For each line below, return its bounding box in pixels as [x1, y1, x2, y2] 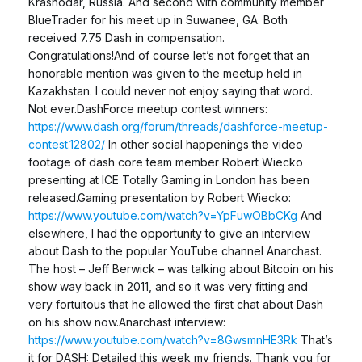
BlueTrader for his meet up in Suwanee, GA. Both [28, 12, 288, 27]
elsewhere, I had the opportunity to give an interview [28, 225, 310, 240]
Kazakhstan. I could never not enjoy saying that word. [28, 83, 313, 98]
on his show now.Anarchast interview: [28, 314, 225, 329]
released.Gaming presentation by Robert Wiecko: [28, 190, 291, 204]
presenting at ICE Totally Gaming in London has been [28, 172, 309, 187]
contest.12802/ [28, 137, 105, 151]
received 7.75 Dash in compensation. [28, 30, 225, 44]
